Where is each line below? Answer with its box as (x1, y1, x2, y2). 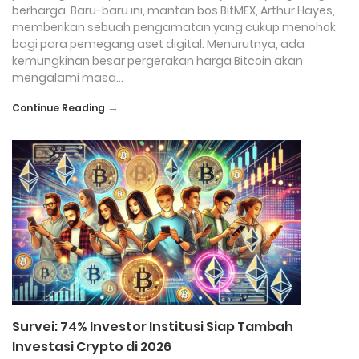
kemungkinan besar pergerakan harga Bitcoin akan (12, 53, 303, 69)
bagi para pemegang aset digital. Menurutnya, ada (12, 36, 305, 52)
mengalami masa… (12, 70, 123, 86)
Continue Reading (12, 101, 105, 115)
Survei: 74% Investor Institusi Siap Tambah (12, 317, 293, 336)
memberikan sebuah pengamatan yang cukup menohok (12, 19, 336, 35)
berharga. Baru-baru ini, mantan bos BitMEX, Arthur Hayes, (12, 2, 335, 18)
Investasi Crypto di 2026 (12, 337, 171, 356)
